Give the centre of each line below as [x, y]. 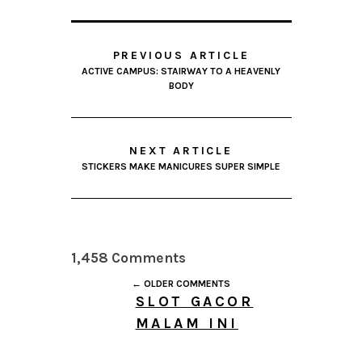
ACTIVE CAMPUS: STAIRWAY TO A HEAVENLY [181, 72]
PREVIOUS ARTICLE [181, 56]
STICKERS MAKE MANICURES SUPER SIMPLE [181, 167]
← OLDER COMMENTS [181, 284]
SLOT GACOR [194, 302]
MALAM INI [187, 324]
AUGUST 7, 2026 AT [198, 342]
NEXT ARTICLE [181, 151]
